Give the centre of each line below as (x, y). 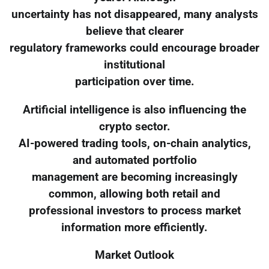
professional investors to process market (134, 210)
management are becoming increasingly (134, 177)
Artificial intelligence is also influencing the (134, 110)
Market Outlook (134, 255)
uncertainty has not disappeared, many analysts (134, 14)
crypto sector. (134, 126)
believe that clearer (134, 31)
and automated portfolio (134, 160)
